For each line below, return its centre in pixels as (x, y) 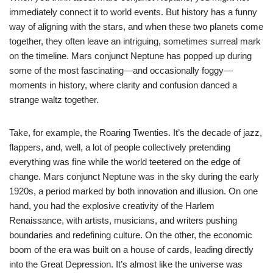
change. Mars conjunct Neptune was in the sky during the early (134, 176)
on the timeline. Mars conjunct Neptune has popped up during (130, 55)
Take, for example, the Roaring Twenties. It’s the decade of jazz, (136, 132)
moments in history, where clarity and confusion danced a (123, 85)
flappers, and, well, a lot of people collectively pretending (120, 147)
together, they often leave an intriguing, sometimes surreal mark (135, 41)
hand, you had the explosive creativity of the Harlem (112, 205)
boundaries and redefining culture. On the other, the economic (131, 235)
